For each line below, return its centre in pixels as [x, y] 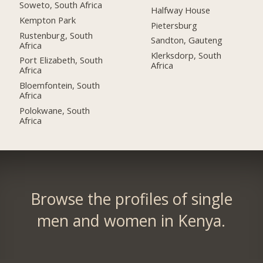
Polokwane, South [55, 111]
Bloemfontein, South [60, 85]
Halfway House [181, 10]
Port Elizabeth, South [61, 60]
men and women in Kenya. [131, 221]
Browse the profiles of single [131, 199]
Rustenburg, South [56, 35]
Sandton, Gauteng [187, 40]
